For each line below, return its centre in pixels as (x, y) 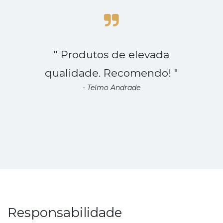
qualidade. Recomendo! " (111, 73)
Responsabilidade (65, 212)
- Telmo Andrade (111, 87)
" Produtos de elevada (111, 54)
